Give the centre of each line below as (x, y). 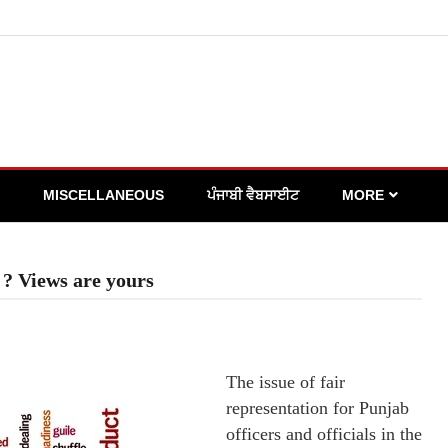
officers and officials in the (324, 434)
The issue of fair (285, 382)
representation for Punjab (317, 408)
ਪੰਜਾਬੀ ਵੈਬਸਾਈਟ (253, 195)
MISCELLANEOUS (103, 195)
